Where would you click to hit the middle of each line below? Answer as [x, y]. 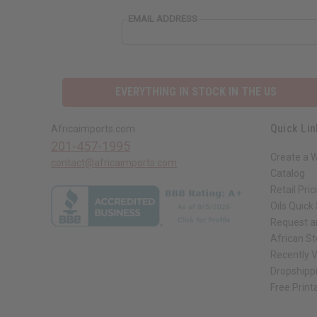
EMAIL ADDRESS [163, 19]
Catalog [287, 173]
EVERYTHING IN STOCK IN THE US [196, 92]
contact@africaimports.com [114, 162]
